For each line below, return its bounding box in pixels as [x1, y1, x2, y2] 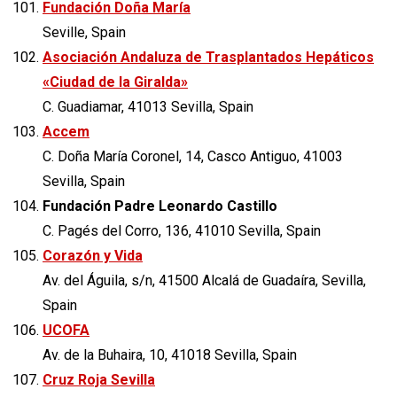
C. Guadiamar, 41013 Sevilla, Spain [43, 97, 253, 115]
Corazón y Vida [43, 246, 143, 264]
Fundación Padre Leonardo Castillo [43, 197, 277, 214]
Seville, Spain [43, 23, 126, 41]
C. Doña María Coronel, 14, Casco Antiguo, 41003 [43, 147, 343, 165]
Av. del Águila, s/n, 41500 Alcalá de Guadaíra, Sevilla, [43, 271, 366, 289]
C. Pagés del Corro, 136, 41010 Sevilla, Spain [43, 222, 321, 239]
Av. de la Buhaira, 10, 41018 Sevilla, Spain [43, 346, 297, 363]
